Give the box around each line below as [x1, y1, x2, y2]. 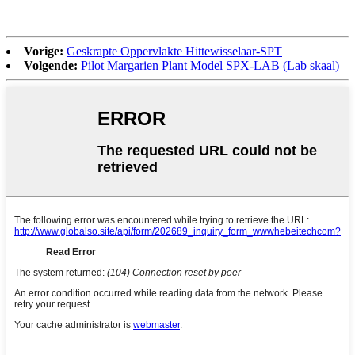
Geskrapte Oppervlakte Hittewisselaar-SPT [67, 44, 282, 59]
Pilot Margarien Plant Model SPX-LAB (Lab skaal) [81, 59, 339, 73]
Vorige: [24, 44, 63, 59]
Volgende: [24, 59, 78, 73]
